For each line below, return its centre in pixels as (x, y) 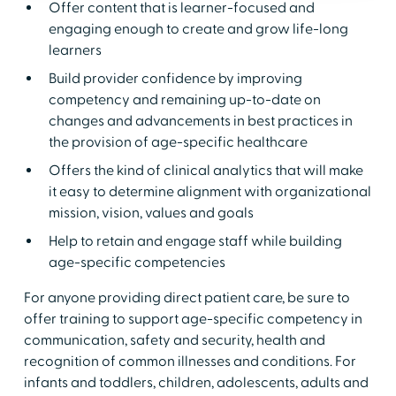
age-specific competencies (137, 262)
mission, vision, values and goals (151, 213)
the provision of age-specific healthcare (178, 142)
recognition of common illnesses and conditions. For (190, 361)
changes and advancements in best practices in (200, 121)
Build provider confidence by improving (175, 78)
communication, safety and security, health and (174, 340)
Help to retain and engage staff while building (195, 241)
